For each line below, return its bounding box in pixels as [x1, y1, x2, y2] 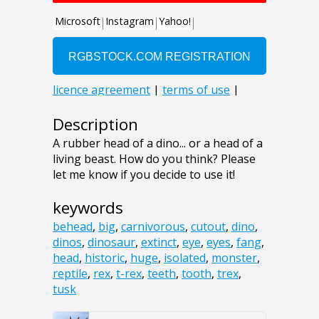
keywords [53, 196, 123, 219]
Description [53, 113, 138, 135]
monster [211, 249, 257, 266]
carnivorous [121, 218, 185, 234]
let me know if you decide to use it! [53, 166, 235, 182]
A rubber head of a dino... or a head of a [53, 135, 263, 151]
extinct [141, 234, 177, 250]
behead [53, 218, 93, 234]
